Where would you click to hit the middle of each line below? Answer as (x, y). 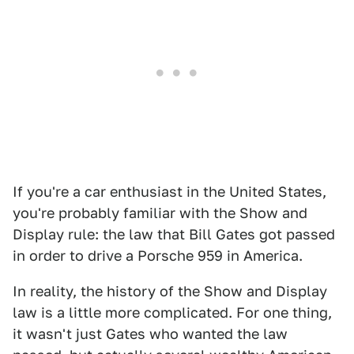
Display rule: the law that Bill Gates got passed (174, 234)
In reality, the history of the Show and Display (170, 291)
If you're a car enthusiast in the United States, (169, 192)
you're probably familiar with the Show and (160, 213)
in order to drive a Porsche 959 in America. (158, 256)
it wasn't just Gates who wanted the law (150, 334)
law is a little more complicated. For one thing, (172, 313)
